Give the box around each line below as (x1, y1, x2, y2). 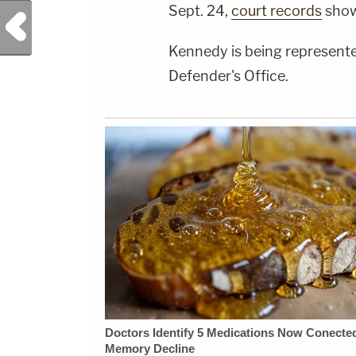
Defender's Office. (168, 68, 288, 85)
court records (231, 2, 322, 20)
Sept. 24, (168, 2, 231, 20)
